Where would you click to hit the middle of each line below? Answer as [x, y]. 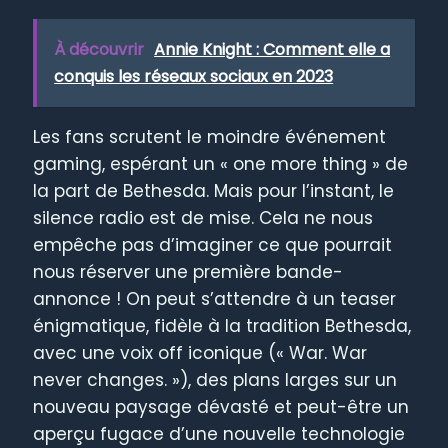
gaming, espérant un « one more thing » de [221, 164]
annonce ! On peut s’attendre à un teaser [215, 299]
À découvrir [99, 50]
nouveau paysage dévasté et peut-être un [221, 407]
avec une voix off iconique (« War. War [200, 353]
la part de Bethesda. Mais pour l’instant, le [214, 191]
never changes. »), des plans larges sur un [215, 380]
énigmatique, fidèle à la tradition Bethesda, [222, 326]
